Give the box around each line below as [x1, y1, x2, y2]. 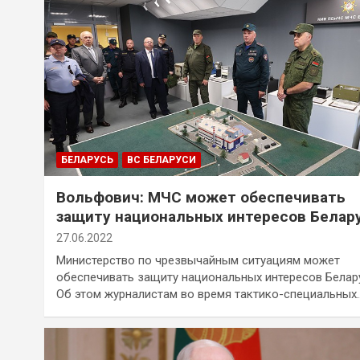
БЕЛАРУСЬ [61, 153, 113, 166]
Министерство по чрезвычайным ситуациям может [56, 252, 340, 268]
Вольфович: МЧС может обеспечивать [56, 187, 346, 207]
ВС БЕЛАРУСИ [127, 153, 196, 166]
